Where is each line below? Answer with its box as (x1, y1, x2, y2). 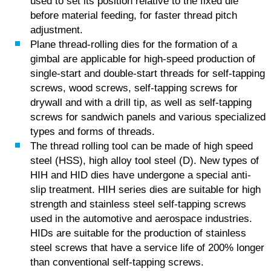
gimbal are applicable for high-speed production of (30, 53, 255, 65)
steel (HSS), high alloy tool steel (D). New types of (30, 154, 259, 166)
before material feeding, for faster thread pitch (30, 9, 237, 21)
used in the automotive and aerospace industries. (30, 212, 252, 224)
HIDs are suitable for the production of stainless (30, 227, 246, 239)
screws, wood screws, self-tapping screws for (30, 82, 238, 94)
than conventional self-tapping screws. (30, 256, 204, 268)
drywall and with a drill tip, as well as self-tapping (30, 96, 252, 108)
